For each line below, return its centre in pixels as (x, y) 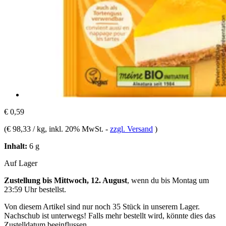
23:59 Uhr (20, 189)
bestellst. (51, 189)
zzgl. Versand (131, 129)
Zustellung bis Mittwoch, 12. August (66, 180)
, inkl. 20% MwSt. (75, 129)
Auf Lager (21, 163)
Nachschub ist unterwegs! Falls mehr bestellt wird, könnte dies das (110, 215)
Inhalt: (16, 146)
